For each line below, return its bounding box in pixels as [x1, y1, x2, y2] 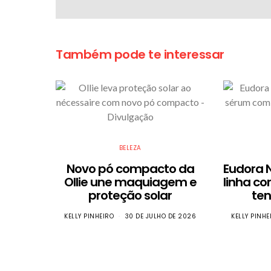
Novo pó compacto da [66, 160, 194, 177]
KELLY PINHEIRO [64, 211, 114, 221]
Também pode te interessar [56, 45, 224, 63]
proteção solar [88, 186, 172, 204]
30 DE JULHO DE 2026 [125, 211, 197, 221]
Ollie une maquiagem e [64, 173, 197, 191]
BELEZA [119, 143, 142, 152]
